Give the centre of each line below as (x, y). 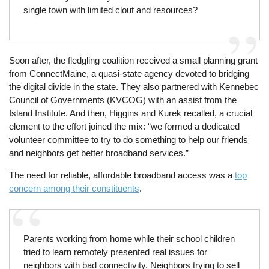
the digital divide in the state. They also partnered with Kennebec (134, 86)
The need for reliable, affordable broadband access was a (122, 175)
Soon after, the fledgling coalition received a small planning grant (134, 60)
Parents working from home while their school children (129, 238)
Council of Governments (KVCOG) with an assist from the (123, 100)
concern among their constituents (74, 188)
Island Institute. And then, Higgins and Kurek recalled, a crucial (131, 113)
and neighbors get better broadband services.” (99, 153)
